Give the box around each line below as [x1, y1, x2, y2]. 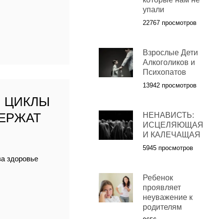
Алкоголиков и [142, 58, 195, 67]
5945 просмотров [142, 144, 193, 152]
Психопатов [142, 68, 186, 77]
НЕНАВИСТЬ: [142, 111, 194, 120]
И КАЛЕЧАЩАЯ [142, 131, 200, 139]
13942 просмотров [142, 82, 197, 89]
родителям [142, 203, 182, 212]
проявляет [142, 183, 181, 192]
